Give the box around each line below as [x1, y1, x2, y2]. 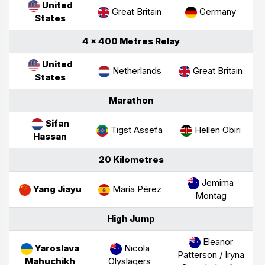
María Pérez [109, 183, 161, 195]
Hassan [33, 130, 67, 142]
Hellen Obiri [192, 124, 241, 135]
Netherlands [109, 64, 161, 76]
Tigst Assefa [108, 124, 163, 135]
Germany [197, 5, 236, 17]
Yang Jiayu [33, 183, 82, 195]
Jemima [199, 176, 234, 188]
